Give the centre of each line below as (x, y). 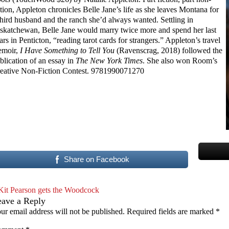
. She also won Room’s (180, 60)
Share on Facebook (97, 159)
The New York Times (109, 60)
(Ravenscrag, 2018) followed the (169, 50)
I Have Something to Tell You (68, 50)
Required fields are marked (171, 211)
